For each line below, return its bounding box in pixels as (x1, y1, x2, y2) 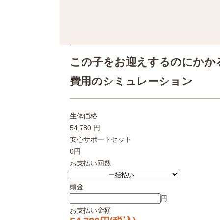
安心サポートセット (70, 135, 132, 143)
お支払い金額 (70, 206, 111, 214)
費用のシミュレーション (70, 75, 192, 88)
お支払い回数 (70, 159, 111, 167)
